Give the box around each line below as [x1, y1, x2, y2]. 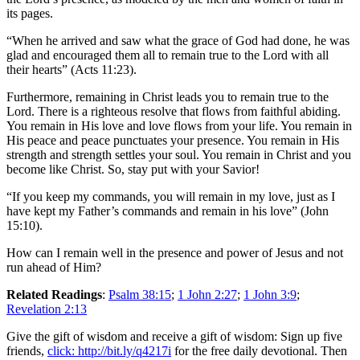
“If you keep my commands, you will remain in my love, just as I [6, 189, 335, 203]
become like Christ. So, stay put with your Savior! [6, 162, 260, 176]
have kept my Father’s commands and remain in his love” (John [6, 203, 329, 218]
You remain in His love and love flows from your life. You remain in [6, 118, 352, 133]
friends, [6, 343, 47, 358]
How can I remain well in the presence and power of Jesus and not [6, 245, 343, 260]
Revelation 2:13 [6, 301, 87, 316]
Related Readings [6, 287, 102, 301]
